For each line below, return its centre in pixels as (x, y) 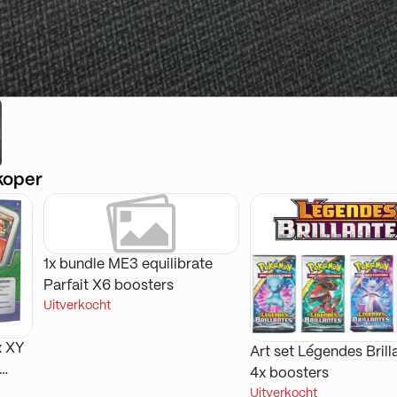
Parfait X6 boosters (108, 285)
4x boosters (289, 374)
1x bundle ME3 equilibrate (128, 264)
